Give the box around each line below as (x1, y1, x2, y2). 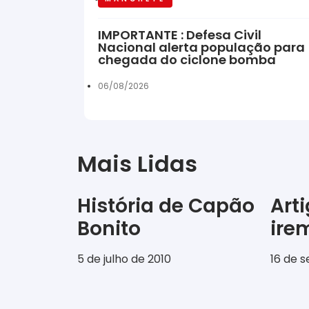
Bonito (77, 215, 141, 242)
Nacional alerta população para (98, 38, 305, 56)
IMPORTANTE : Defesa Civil (98, 26, 261, 43)
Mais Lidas (77, 148, 197, 179)
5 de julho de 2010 (77, 250, 171, 267)
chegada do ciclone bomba (98, 50, 276, 68)
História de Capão (77, 192, 255, 219)
